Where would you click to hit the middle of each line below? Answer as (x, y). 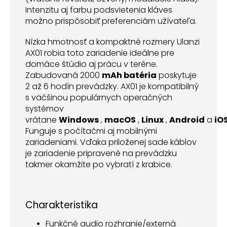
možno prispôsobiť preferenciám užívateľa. (111, 21)
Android (187, 120)
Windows (79, 120)
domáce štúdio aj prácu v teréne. (91, 64)
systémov (45, 108)
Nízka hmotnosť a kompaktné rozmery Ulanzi (112, 42)
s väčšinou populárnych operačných (99, 97)
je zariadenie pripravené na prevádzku (101, 153)
